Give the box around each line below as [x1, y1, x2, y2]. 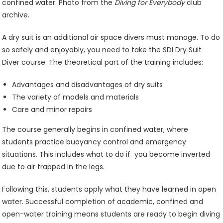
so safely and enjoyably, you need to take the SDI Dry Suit [2, 45, 202, 55]
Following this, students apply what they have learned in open [2, 184, 217, 194]
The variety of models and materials [12, 92, 139, 102]
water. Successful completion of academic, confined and [2, 197, 204, 207]
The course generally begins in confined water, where [2, 124, 189, 134]
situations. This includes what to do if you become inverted [2, 149, 211, 159]
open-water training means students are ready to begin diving [2, 209, 221, 219]
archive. [2, 10, 30, 20]
